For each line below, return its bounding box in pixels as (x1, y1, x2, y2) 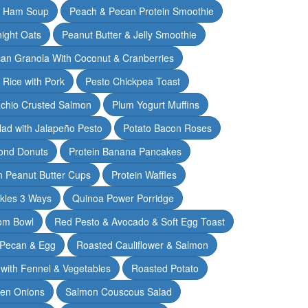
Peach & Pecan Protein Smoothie (69, 3, 214, 18)
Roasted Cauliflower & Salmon (76, 237, 208, 252)
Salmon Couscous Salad (65, 284, 172, 298)
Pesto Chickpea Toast (85, 74, 180, 88)
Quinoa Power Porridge (72, 190, 174, 205)
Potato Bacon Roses (122, 120, 212, 135)
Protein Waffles (111, 167, 177, 181)
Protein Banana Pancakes (68, 144, 181, 158)
